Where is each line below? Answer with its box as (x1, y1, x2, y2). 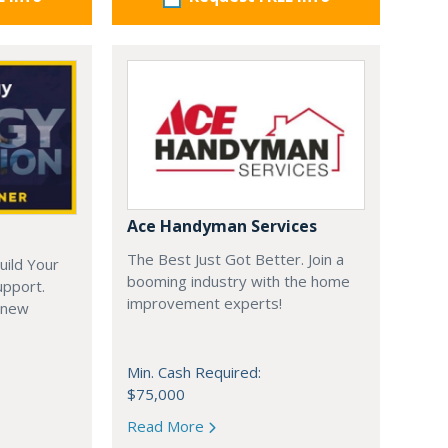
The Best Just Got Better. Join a (127, 249, 344, 270)
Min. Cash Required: (127, 361, 261, 382)
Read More (127, 415, 208, 436)
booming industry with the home (127, 271, 350, 292)
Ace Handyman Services (127, 215, 317, 238)
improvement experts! (127, 293, 282, 314)
